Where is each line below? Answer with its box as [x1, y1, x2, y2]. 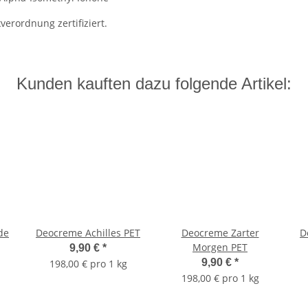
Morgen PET [192, 241, 247, 254]
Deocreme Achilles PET [36, 226, 140, 239]
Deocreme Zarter [181, 226, 259, 239]
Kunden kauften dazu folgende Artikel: [16, 74, 291, 93]
